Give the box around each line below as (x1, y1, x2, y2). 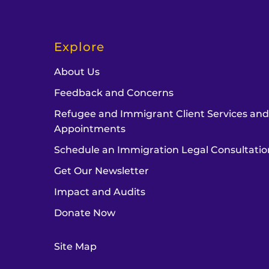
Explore (54, 40, 105, 54)
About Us (54, 66, 100, 77)
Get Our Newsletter (54, 165, 150, 177)
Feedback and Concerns (54, 87, 174, 98)
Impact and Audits (54, 186, 146, 198)
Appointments (54, 123, 126, 134)
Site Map (54, 241, 97, 252)
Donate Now (54, 207, 116, 219)
